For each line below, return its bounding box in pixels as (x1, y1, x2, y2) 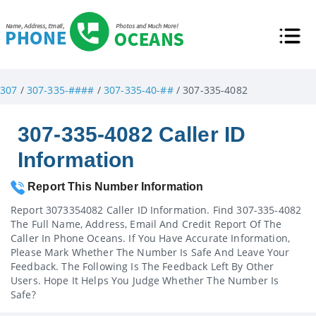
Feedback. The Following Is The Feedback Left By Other (11, 259, 274, 273)
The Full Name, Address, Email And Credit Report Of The (11, 217, 282, 231)
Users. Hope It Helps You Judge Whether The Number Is (11, 273, 279, 287)
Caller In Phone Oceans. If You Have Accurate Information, (11, 231, 290, 245)
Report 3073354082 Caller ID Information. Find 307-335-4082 (11, 202, 302, 217)
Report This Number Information (25, 181, 204, 193)
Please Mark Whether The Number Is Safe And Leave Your (11, 245, 290, 259)
